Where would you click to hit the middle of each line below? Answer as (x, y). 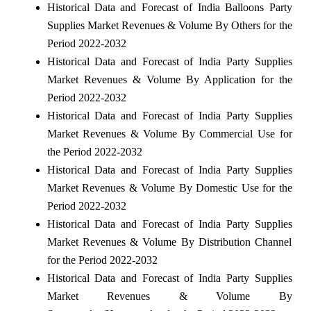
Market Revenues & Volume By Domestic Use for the (169, 187)
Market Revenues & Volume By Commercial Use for (169, 133)
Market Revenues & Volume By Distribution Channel (169, 242)
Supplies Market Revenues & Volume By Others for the (169, 25)
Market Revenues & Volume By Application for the (169, 79)
